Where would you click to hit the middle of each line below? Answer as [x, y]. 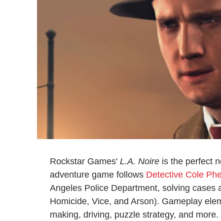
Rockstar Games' [85, 161]
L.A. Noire [140, 161]
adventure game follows [98, 174]
